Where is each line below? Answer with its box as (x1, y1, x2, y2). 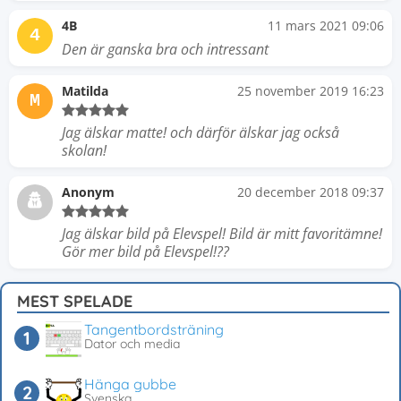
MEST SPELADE (17, 291, 132, 311)
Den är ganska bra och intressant (62, 39, 269, 59)
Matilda (62, 82, 108, 99)
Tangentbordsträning (84, 320, 224, 338)
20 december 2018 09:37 (237, 183, 384, 200)
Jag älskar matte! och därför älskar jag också (62, 123, 339, 142)
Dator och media (84, 336, 180, 352)
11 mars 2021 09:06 (268, 17, 384, 34)
